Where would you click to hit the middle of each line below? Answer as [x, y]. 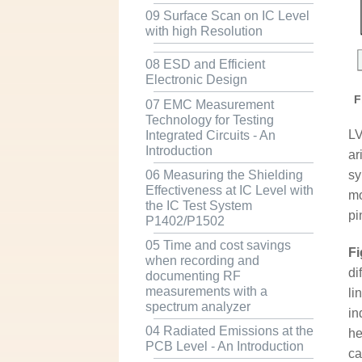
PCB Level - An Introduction [224, 347]
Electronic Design [196, 80]
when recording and [202, 260]
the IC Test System [198, 205]
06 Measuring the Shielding [224, 175]
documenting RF [193, 276]
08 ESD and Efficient [205, 65]
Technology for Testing [209, 120]
